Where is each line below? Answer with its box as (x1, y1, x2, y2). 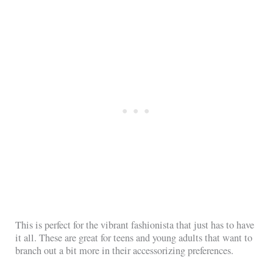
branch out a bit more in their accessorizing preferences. (15, 244, 234, 258)
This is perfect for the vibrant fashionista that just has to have (15, 218, 255, 232)
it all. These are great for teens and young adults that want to (15, 231, 253, 245)
